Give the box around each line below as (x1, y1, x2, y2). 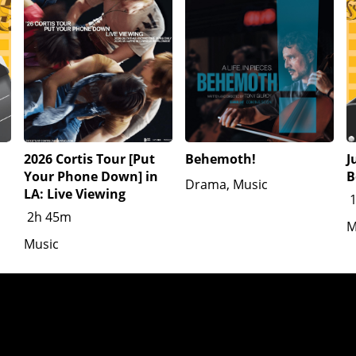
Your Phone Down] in (24, 168, 158, 186)
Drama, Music (185, 176, 268, 194)
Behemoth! (185, 150, 256, 168)
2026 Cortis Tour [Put (24, 150, 155, 168)
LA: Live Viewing (24, 185, 126, 203)
